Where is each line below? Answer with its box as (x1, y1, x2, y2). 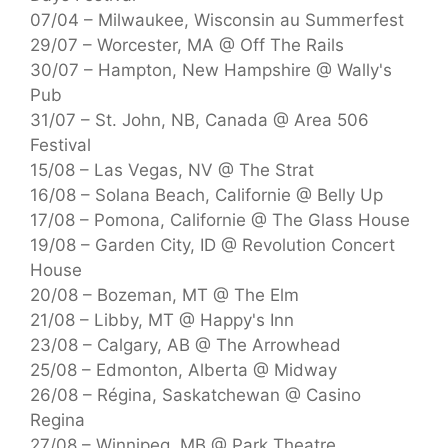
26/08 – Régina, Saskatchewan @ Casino (30, 384, 361, 405)
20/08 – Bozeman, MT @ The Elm (30, 284, 299, 305)
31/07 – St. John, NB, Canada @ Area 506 (30, 109, 369, 130)
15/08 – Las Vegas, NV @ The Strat (30, 159, 314, 180)
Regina (30, 409, 85, 430)
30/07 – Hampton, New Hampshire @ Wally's (30, 59, 392, 80)
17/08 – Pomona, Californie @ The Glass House (30, 209, 410, 230)
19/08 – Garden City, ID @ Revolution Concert (30, 234, 395, 255)
